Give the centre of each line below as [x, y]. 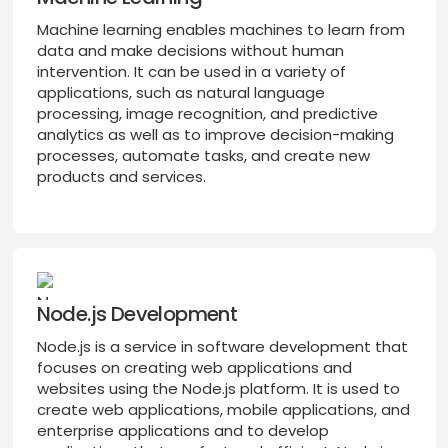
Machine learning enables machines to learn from [220, 30]
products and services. [121, 177]
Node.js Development [137, 314]
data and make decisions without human [190, 51]
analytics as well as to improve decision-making [215, 135]
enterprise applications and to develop [182, 431]
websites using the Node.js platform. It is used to [218, 389]
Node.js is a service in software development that [222, 347]
